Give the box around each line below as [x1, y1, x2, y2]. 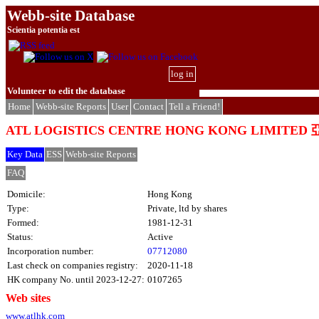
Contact [133, 101, 164, 112]
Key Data [7, 149, 43, 160]
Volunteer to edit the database [7, 85, 125, 96]
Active [147, 231, 173, 242]
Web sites [6, 292, 51, 305]
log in [171, 68, 194, 79]
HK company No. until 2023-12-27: [7, 273, 145, 285]
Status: [7, 231, 33, 242]
